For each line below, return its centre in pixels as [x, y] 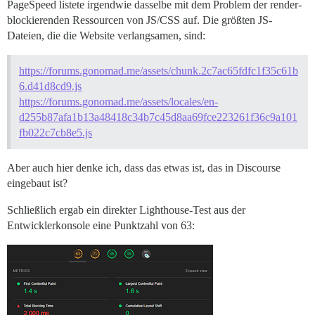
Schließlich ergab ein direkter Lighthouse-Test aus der [126, 210]
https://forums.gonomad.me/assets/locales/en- [118, 102]
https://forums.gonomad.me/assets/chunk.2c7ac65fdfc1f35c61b [159, 71]
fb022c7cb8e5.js [56, 133]
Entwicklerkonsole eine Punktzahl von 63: [101, 226]
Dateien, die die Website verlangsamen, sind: [106, 36]
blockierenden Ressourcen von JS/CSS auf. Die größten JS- [140, 20]
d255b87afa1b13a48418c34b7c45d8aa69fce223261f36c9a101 [158, 117]
